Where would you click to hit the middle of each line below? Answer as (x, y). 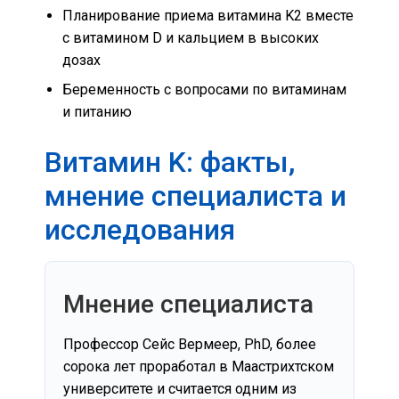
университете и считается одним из (180, 388)
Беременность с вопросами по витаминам (204, 89)
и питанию (97, 111)
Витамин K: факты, (170, 162)
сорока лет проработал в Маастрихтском (199, 366)
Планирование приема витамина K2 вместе (208, 15)
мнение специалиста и (195, 195)
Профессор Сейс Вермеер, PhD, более (190, 344)
